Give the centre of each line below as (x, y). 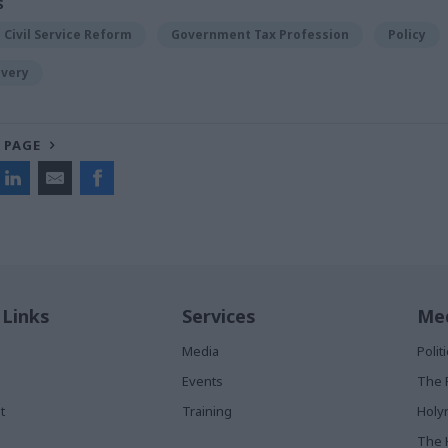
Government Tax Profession (260, 34)
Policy (407, 34)
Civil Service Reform (68, 34)
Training (207, 410)
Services (219, 315)
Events (202, 380)
